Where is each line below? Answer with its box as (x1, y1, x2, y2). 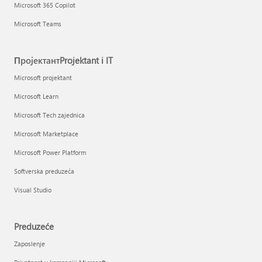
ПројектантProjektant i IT (14, 54, 113, 66)
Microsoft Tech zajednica (14, 111, 85, 119)
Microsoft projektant (14, 73, 72, 82)
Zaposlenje (14, 239, 45, 248)
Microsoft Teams (14, 19, 61, 28)
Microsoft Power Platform (14, 148, 86, 157)
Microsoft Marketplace (14, 129, 78, 138)
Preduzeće (14, 220, 54, 232)
